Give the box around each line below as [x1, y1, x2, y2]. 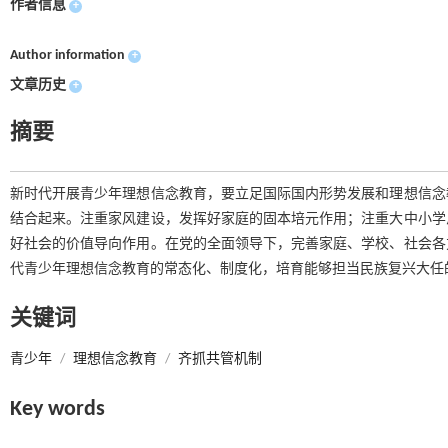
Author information [10, 48, 125, 63]
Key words [10, 398, 105, 421]
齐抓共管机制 [178, 352, 262, 367]
